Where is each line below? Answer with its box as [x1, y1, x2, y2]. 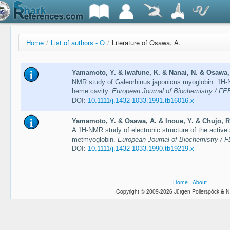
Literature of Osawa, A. [112, 37, 181, 47]
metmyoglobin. [71, 136, 118, 144]
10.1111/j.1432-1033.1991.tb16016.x [87, 97, 194, 105]
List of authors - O [51, 37, 105, 47]
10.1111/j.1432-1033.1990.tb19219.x [87, 145, 194, 153]
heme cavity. [71, 87, 112, 95]
